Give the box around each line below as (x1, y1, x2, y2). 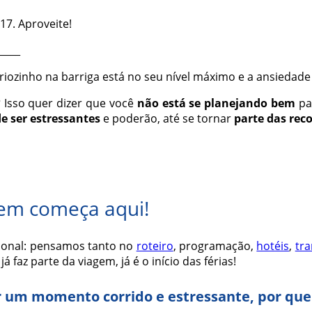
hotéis (256, 237, 290, 253)
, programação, (173, 237, 257, 253)
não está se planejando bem (136, 95, 295, 111)
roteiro (136, 237, 173, 253)
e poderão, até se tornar (100, 111, 234, 127)
